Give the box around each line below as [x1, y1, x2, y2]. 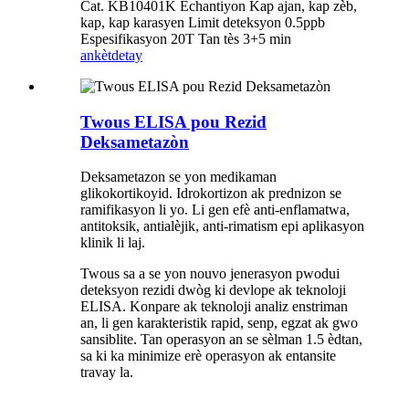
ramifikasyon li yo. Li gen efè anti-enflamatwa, [80, 202, 350, 218]
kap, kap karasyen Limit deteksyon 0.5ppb [80, 15, 325, 30]
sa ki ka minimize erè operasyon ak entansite [80, 348, 336, 364]
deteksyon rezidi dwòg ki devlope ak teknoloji [80, 282, 346, 299]
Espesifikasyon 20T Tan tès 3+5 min [80, 31, 291, 47]
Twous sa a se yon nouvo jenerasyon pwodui [80, 266, 340, 282]
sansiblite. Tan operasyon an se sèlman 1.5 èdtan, [80, 331, 362, 348]
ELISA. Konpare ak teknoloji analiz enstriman [80, 299, 348, 315]
